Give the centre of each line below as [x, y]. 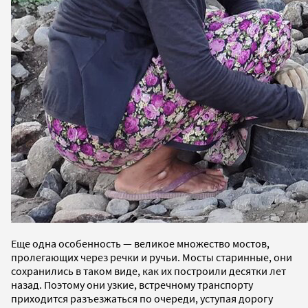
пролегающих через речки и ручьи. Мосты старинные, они [152, 257]
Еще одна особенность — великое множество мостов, [140, 243]
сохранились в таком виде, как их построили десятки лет [148, 271]
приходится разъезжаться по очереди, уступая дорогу [142, 298]
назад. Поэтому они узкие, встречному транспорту [132, 284]
